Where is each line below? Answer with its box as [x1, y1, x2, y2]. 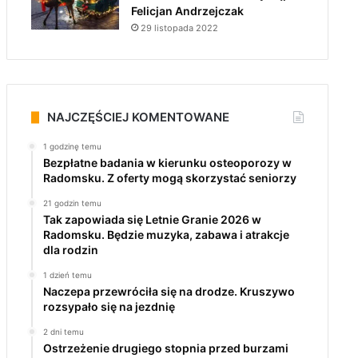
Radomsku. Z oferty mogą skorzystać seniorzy [42, 171, 296, 185]
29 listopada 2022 [140, 22, 218, 34]
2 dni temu [42, 327, 84, 336]
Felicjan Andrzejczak [130, 4, 244, 18]
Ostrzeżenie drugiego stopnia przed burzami [42, 341, 288, 355]
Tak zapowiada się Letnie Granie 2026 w [42, 213, 261, 226]
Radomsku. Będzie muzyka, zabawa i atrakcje [42, 228, 289, 241]
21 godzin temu [42, 198, 101, 208]
